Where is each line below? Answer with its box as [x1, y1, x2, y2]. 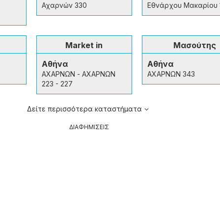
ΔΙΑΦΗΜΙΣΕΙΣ [69, 123, 109, 131]
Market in [65, 40, 103, 50]
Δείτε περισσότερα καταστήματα [27, 104, 142, 113]
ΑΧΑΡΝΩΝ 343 [147, 69, 195, 78]
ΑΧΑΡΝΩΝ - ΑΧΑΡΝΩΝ [41, 69, 115, 78]
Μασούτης [173, 40, 216, 50]
